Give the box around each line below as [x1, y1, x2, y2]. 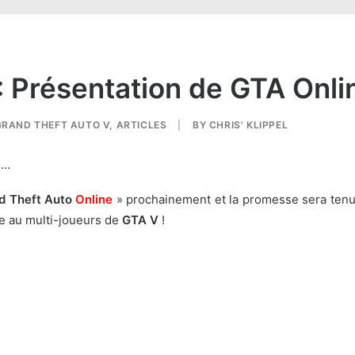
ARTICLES [116, 119, 167, 131]
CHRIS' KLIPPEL [208, 119, 288, 131]
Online [71, 192, 113, 207]
